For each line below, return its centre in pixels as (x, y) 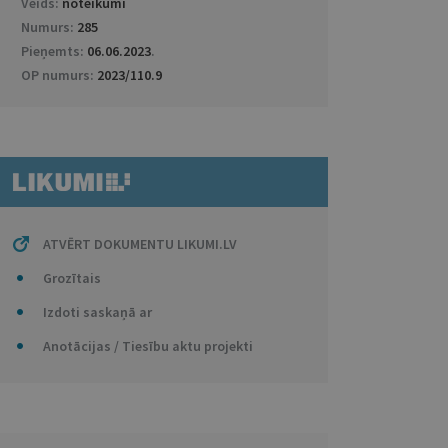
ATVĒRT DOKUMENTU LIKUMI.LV (139, 244)
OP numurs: (58, 75)
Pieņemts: (53, 51)
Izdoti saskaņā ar (97, 312)
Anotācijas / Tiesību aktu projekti (147, 346)
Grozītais (71, 278)
